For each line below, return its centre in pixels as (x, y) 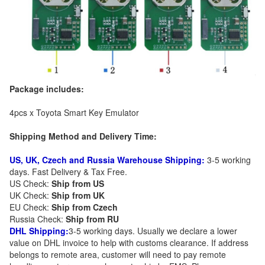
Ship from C (75, 207)
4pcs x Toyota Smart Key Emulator (74, 113)
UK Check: (29, 195)
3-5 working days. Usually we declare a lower (153, 231)
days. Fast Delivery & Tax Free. (68, 172)
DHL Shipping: (39, 231)
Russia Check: (38, 219)
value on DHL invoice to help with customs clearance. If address (129, 243)
